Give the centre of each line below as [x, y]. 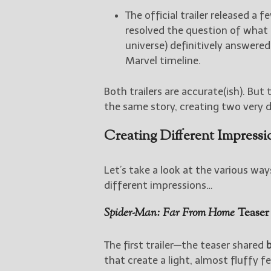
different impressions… [158, 185]
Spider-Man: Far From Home [170, 213]
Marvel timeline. [163, 60]
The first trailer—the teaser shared [185, 245]
